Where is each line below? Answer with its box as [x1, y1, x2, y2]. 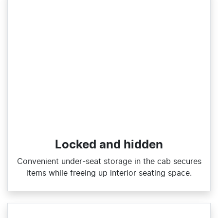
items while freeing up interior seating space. [26, 169, 192, 177]
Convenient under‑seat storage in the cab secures [17, 157, 201, 165]
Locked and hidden [55, 139, 163, 151]
